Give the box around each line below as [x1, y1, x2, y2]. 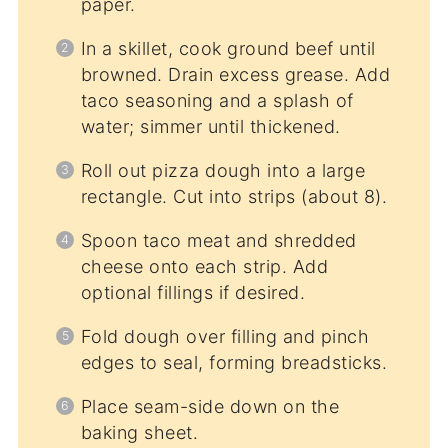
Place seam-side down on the [80, 396, 340, 418]
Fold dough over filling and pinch [80, 326, 370, 348]
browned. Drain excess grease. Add [80, 64, 391, 86]
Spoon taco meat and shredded [80, 230, 357, 252]
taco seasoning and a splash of [80, 90, 354, 112]
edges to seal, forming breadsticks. [80, 352, 388, 374]
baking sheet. [80, 422, 199, 444]
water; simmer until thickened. [80, 116, 341, 138]
